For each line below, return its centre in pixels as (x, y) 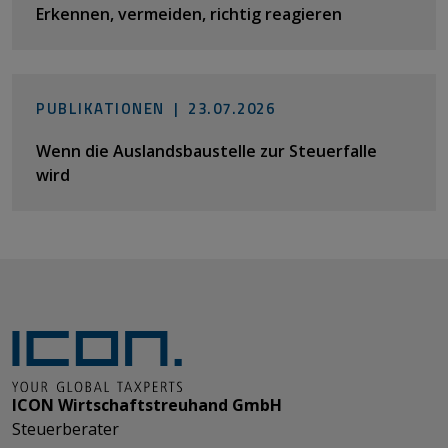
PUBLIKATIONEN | (112, 108)
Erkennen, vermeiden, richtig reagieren (189, 13)
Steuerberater (67, 428)
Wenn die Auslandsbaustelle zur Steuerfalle (206, 150)
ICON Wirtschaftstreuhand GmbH (147, 404)
